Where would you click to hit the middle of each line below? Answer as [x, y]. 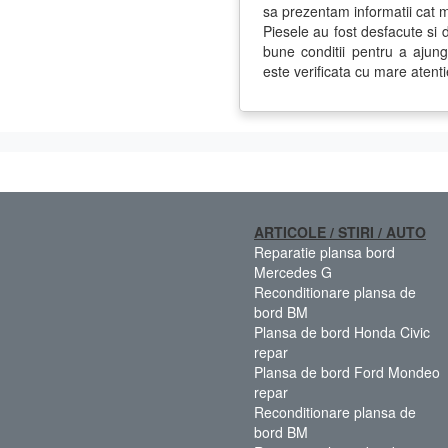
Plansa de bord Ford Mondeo [347, 371]
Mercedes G [293, 271]
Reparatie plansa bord [324, 251]
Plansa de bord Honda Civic [342, 331]
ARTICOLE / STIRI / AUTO [340, 231]
